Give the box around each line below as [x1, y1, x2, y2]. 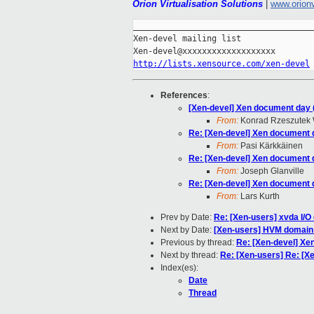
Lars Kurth [238, 191, 280, 201]
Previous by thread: [161, 237, 236, 247]
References [161, 90, 207, 100]
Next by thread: [161, 250, 220, 260]
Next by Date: [161, 224, 214, 235]
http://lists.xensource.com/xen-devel [133, 58, 310, 69]
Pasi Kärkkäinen [238, 140, 303, 151]
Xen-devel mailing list [133, 33, 241, 43]
